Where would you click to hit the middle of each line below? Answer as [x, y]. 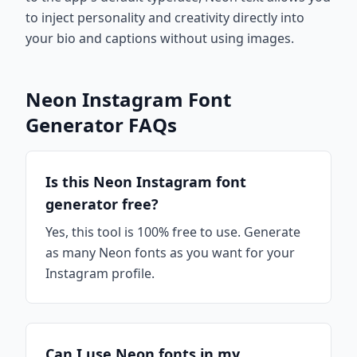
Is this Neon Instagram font [146, 182]
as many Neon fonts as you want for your [170, 253]
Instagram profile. [100, 273]
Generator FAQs [101, 125]
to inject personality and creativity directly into [165, 18]
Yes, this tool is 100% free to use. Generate [173, 232]
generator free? [102, 204]
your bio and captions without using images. [160, 38]
